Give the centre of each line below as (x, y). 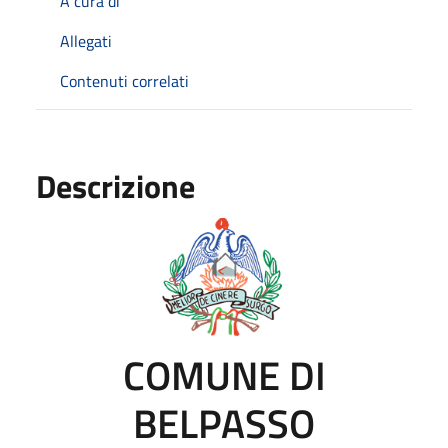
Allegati (86, 40)
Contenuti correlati (124, 80)
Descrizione (115, 185)
